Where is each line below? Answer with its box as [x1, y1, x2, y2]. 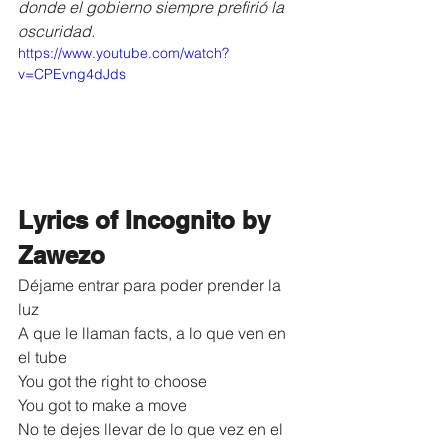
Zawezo [18, 240, 105, 269]
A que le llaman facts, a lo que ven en [18, 322, 290, 343]
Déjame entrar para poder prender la [18, 274, 285, 295]
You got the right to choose [18, 370, 207, 391]
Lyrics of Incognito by [18, 205, 277, 234]
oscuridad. [18, 20, 95, 41]
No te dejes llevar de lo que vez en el [18, 418, 287, 439]
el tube [18, 346, 67, 367]
